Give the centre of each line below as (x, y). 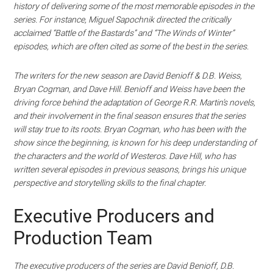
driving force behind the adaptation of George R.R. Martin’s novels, (135, 103)
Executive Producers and (114, 216)
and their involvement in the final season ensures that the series (130, 116)
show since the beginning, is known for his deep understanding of (135, 143)
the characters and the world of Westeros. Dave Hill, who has (125, 156)
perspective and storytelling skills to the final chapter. (110, 183)
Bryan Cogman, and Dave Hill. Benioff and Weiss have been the (129, 89)
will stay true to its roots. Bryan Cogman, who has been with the (130, 129)
